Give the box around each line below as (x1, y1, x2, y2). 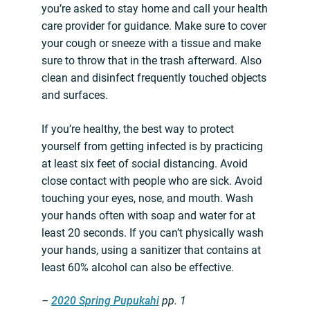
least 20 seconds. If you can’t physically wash (42, 226, 264, 240)
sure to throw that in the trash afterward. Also (42, 54, 262, 68)
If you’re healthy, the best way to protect (42, 122, 234, 136)
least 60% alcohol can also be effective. (42, 261, 234, 275)
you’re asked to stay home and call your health (42, 2, 268, 16)
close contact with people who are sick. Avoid (42, 174, 262, 188)
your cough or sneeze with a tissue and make (42, 37, 261, 51)
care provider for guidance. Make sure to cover (42, 19, 266, 33)
